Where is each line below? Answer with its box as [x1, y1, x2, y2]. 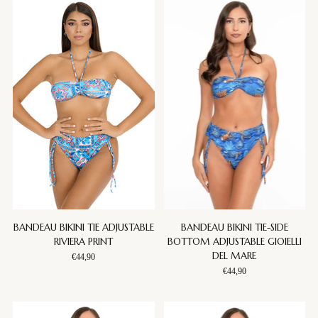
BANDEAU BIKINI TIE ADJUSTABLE [13, 221, 154, 234]
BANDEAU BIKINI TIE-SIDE [180, 221, 288, 234]
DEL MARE [212, 249, 257, 262]
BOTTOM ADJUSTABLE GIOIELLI [167, 235, 302, 248]
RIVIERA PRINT [54, 235, 114, 248]
